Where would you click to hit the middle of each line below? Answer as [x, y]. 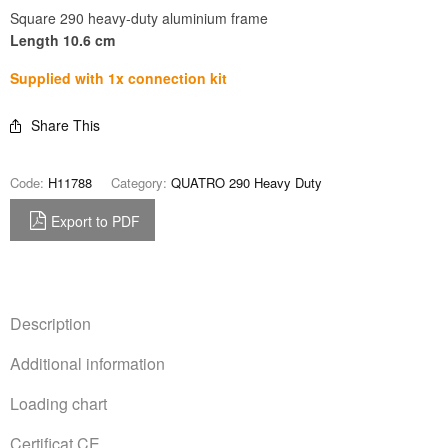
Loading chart [58, 403]
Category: [141, 182]
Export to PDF [95, 221]
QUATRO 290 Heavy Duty [246, 182]
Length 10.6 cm [62, 40]
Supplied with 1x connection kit [118, 78]
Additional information [87, 363]
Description [50, 323]
